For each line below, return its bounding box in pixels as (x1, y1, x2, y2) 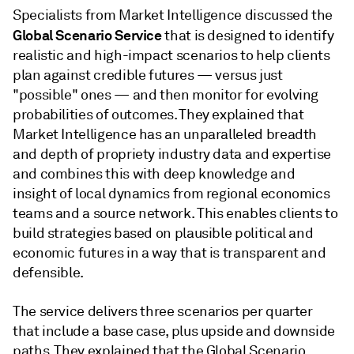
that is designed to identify (164, 27, 334, 44)
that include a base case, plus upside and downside (13, 322, 336, 340)
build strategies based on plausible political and (13, 224, 314, 242)
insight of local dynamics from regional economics (13, 185, 330, 202)
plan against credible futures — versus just (13, 66, 283, 84)
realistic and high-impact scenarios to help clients (13, 47, 330, 64)
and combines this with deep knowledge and (13, 165, 296, 183)
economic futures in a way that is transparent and (13, 244, 326, 262)
